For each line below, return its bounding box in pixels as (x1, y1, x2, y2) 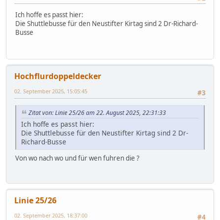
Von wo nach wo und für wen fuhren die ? (15, 154, 139, 163)
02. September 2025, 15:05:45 (14, 87, 87, 95)
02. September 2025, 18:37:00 (14, 211, 87, 219)
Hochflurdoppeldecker (14, 71, 101, 82)
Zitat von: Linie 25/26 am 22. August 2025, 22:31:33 (28, 109, 166, 117)
